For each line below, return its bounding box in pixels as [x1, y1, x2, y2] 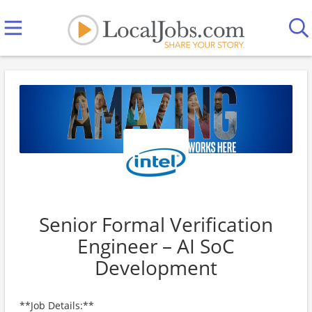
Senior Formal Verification [39, 211, 273, 237]
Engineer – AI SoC [77, 233, 235, 259]
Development [95, 254, 217, 281]
